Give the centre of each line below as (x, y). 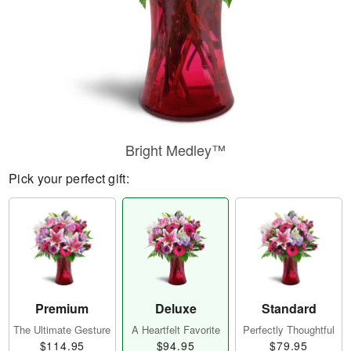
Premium (62, 309)
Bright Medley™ (175, 150)
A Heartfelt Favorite (175, 330)
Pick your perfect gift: (69, 178)
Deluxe (175, 309)
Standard (289, 309)
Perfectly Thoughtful (289, 330)
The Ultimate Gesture (62, 330)
